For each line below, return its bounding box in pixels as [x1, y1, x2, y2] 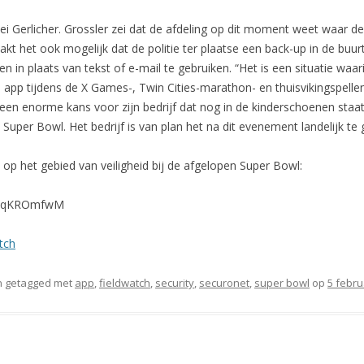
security [155, 275, 194, 290]
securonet [199, 275, 249, 290]
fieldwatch [99, 275, 150, 290]
